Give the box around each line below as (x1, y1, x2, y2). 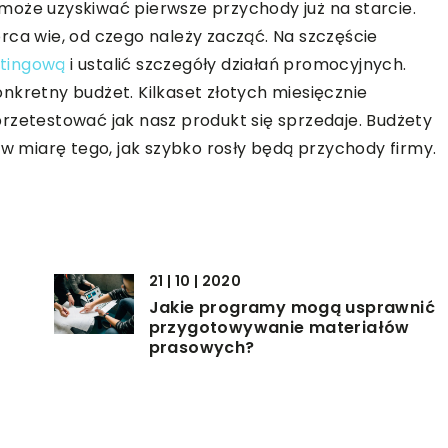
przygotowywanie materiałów (148, 315, 410, 339)
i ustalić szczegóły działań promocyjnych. (65, 52, 407, 76)
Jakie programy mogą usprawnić (148, 295, 436, 319)
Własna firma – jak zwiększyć (148, 409, 403, 433)
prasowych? (148, 335, 255, 359)
